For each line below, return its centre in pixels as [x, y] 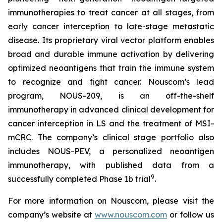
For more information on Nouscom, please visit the [111, 201]
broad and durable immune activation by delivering [111, 54]
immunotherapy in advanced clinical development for [111, 110]
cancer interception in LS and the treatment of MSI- [111, 123]
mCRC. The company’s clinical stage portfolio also [111, 137]
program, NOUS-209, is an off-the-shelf [111, 96]
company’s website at [51, 215]
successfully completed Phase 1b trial [79, 179]
